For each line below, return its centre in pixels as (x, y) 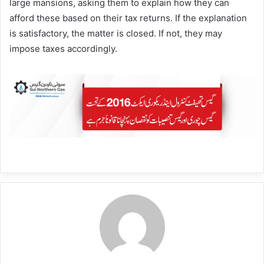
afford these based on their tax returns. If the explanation (128, 18)
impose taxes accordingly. (63, 49)
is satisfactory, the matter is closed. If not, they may (116, 34)
